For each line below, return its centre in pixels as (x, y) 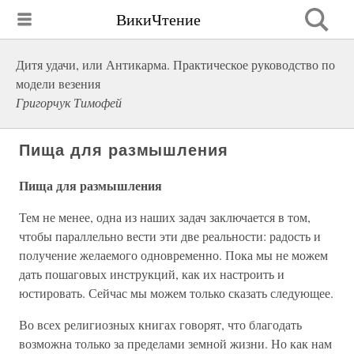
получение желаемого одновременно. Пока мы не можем (173, 255)
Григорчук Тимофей (69, 102)
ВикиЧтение (158, 19)
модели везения (58, 83)
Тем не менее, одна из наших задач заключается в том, (165, 217)
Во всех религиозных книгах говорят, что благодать (160, 324)
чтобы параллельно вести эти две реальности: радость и (170, 236)
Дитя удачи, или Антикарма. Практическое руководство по (175, 64)
